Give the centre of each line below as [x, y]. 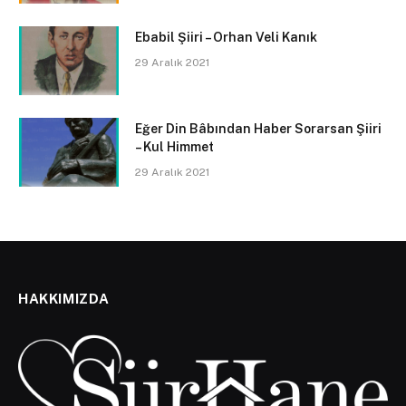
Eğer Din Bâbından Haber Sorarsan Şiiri [258, 128]
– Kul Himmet [174, 146]
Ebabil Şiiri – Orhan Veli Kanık [226, 37]
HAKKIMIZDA [64, 298]
